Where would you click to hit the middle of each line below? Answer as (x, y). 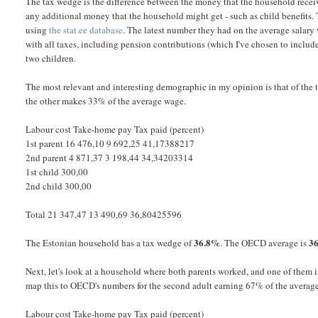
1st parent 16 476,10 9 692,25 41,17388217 (110, 144)
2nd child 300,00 (59, 186)
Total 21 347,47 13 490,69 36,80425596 (104, 215)
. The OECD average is (265, 243)
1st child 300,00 (57, 172)
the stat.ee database (86, 30)
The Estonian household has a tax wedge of (110, 243)
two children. (51, 59)
